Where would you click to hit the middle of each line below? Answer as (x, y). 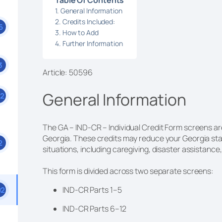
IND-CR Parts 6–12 (95, 208)
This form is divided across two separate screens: (129, 171)
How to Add (81, 32)
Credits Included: (89, 21)
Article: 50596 (68, 72)
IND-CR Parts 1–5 (93, 190)
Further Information (93, 43)
